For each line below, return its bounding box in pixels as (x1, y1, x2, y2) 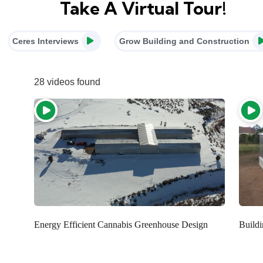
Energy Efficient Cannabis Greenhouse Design (34, 219, 208, 230)
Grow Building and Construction (119, 36, 250, 46)
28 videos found (34, 76, 100, 87)
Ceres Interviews (12, 36, 79, 46)
